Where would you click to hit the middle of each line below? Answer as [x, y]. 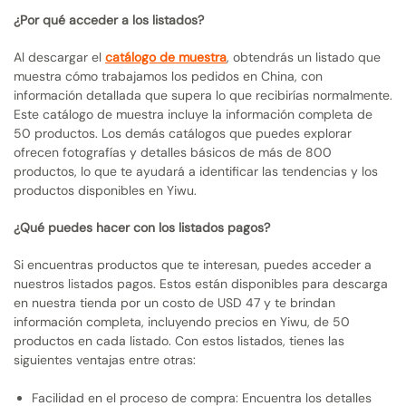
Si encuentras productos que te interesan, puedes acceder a [193, 264]
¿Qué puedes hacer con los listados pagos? [142, 227]
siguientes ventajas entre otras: [105, 359]
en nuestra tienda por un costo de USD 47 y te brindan [174, 302]
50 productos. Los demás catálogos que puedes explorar [183, 134]
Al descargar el [59, 58]
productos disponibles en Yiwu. [105, 191]
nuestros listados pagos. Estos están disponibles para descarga [201, 283]
